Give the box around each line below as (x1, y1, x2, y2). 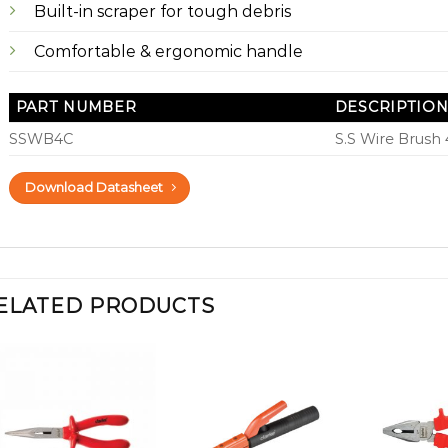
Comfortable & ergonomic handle (33, 42, 303, 62)
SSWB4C (8, 130, 73, 149)
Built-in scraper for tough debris (33, 2, 291, 22)
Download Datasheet (24, 180, 163, 196)
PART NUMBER (15, 98, 137, 117)
